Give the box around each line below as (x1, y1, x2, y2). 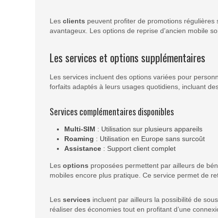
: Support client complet (101, 145, 176, 153)
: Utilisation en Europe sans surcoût (94, 135, 205, 143)
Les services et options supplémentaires (50, 50, 205, 66)
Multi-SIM (64, 125, 95, 133)
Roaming (64, 135, 94, 143)
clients (63, 17, 85, 25)
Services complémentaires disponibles (50, 105, 174, 118)
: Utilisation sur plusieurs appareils (95, 125, 202, 133)
